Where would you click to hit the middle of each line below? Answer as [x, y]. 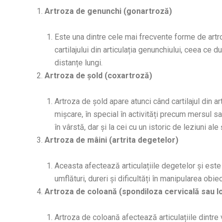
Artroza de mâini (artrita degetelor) [111, 140]
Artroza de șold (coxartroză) [98, 76]
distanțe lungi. [79, 63]
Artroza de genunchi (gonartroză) [108, 11]
